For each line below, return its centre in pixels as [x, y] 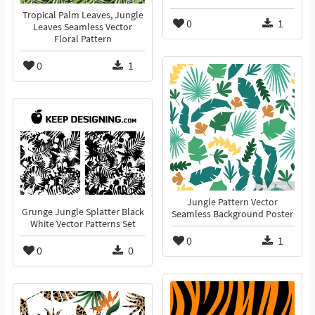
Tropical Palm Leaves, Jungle [83, 15]
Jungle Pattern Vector [232, 202]
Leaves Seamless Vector [83, 27]
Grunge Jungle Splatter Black [83, 212]
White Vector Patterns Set [83, 224]
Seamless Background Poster [232, 214]
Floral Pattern [83, 39]
